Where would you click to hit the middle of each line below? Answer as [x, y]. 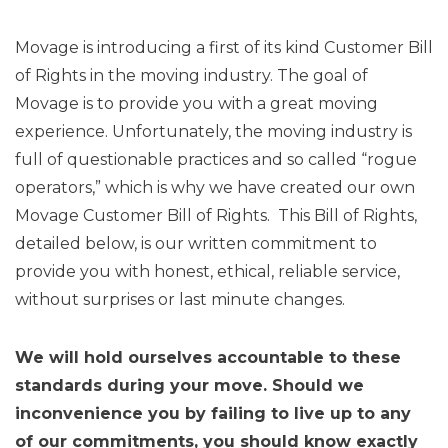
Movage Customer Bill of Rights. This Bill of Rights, [216, 215]
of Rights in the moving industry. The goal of [191, 75]
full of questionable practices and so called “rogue [216, 159]
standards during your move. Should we [189, 385]
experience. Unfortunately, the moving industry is [213, 131]
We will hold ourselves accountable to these [208, 357]
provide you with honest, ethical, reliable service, [207, 271]
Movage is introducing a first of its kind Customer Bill [224, 47]
